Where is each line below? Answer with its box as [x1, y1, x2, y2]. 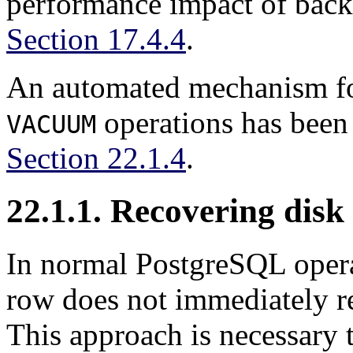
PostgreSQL [136, 246, 286, 281]
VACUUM [6, 110, 96, 139]
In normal [6, 246, 136, 281]
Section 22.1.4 [6, 140, 186, 175]
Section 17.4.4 [6, 21, 186, 56]
